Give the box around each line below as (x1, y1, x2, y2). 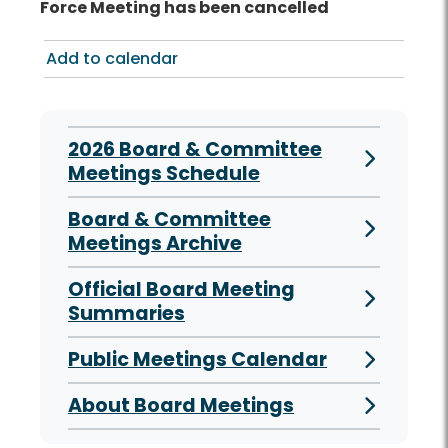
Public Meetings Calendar (68, 346, 327, 374)
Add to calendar (46, 47, 178, 71)
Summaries (68, 300, 185, 328)
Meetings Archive (68, 230, 242, 258)
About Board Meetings (68, 392, 294, 420)
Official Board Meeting (68, 276, 295, 304)
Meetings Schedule (68, 160, 260, 188)
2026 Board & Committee (68, 136, 322, 164)
